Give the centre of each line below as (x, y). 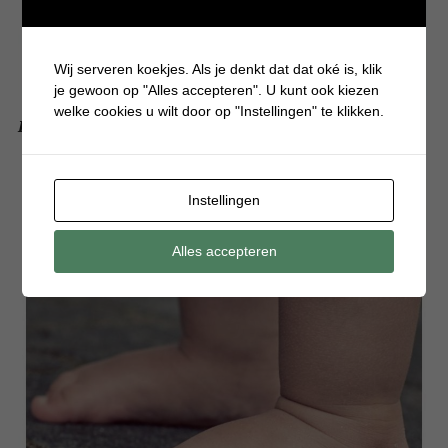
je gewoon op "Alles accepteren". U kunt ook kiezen (217, 89)
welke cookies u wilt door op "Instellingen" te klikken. (219, 110)
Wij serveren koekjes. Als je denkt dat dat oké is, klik (218, 68)
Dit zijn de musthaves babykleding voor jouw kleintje (208, 126)
